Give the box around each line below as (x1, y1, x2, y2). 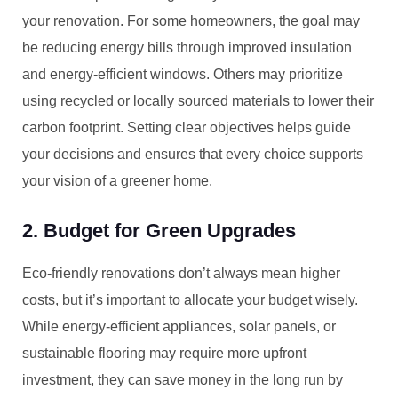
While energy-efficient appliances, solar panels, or (22, 319, 336, 334)
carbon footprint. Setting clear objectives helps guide (22, 120, 351, 135)
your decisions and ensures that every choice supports (22, 147, 363, 162)
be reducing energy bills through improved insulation (22, 40, 352, 55)
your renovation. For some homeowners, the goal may (22, 13, 360, 28)
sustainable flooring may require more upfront (22, 346, 306, 361)
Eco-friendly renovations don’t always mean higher (22, 266, 340, 281)
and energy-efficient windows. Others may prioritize (22, 67, 343, 82)
